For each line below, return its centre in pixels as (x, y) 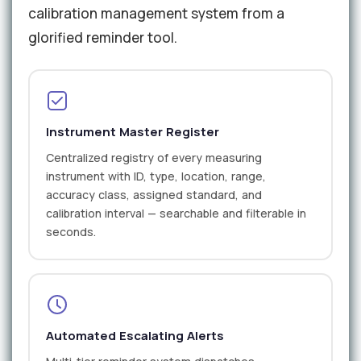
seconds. (71, 231)
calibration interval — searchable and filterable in (176, 213)
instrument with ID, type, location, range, (156, 176)
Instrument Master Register (133, 131)
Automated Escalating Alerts (135, 335)
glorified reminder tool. (103, 38)
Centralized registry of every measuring (154, 157)
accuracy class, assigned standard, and (154, 194)
